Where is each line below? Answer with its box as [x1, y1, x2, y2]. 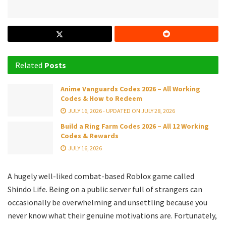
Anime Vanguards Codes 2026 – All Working [61, 84, 200, 94]
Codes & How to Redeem [61, 94, 142, 103]
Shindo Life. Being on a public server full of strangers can [8, 184, 202, 194]
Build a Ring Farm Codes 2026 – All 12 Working [61, 122, 209, 131]
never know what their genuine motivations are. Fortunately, [8, 210, 217, 220]
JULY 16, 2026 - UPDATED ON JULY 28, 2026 [67, 107, 175, 115]
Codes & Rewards [61, 131, 119, 141]
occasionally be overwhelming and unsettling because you [8, 197, 207, 207]
